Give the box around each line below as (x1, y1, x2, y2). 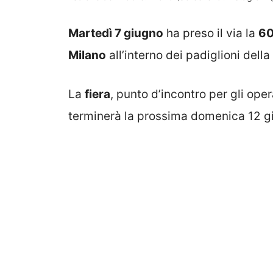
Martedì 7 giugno (68, 26, 163, 40)
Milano (68, 48, 106, 62)
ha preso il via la (163, 26, 258, 40)
